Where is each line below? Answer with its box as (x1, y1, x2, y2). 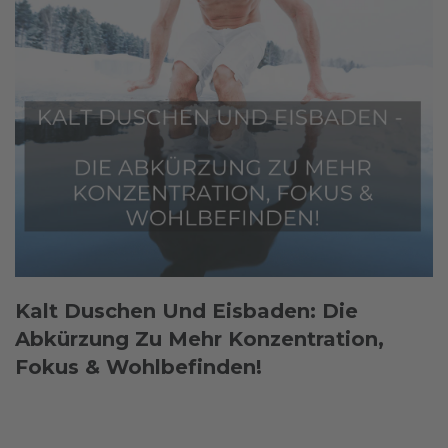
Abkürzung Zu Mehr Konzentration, (15, 327, 385, 352)
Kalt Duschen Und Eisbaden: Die (15, 299, 359, 324)
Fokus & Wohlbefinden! (15, 355, 263, 380)
